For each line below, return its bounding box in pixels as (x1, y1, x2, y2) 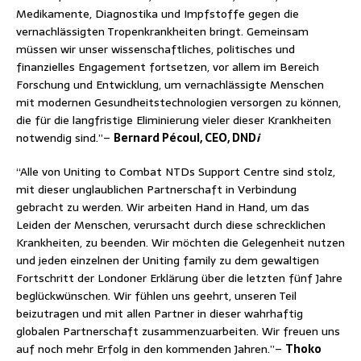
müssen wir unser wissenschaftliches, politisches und (16, 39, 295, 58)
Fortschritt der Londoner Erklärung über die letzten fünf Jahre (16, 268, 342, 287)
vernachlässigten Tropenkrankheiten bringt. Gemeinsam (16, 22, 309, 40)
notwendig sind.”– (16, 128, 114, 147)
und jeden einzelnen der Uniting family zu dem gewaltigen (16, 251, 319, 269)
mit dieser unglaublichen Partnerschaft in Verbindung (16, 180, 297, 198)
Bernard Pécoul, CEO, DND (114, 128, 256, 147)
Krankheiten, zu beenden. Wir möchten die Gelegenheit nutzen (16, 233, 345, 251)
